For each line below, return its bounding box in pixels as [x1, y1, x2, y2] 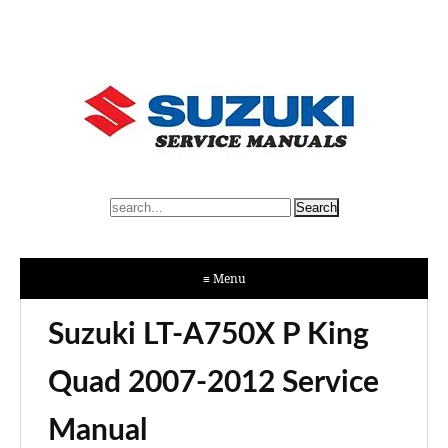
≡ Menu [202, 270, 246, 287]
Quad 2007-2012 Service [48, 368, 379, 398]
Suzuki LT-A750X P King [48, 320, 369, 350]
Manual [48, 416, 147, 446]
